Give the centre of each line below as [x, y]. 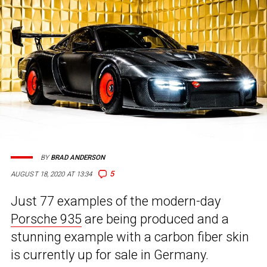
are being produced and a [155, 219]
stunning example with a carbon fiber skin [130, 237]
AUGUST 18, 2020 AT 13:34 [52, 174]
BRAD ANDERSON [78, 157]
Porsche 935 [46, 219]
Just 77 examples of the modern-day [116, 201]
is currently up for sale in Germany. [110, 255]
